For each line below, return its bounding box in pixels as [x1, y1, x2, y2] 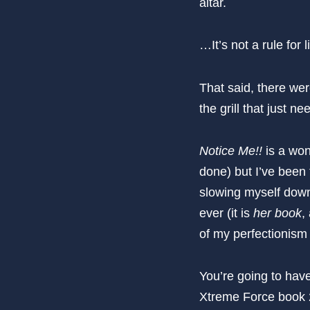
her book [253, 206, 302, 220]
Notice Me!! [199, 143, 262, 158]
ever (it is [199, 206, 253, 220]
